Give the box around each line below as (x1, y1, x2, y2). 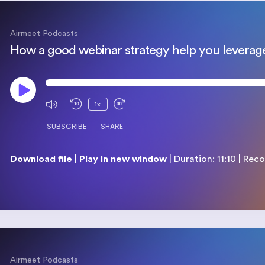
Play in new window (79, 154, 167, 164)
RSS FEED (25, 188, 62, 200)
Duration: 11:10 (173, 154, 236, 164)
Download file (9, 154, 72, 164)
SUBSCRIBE (46, 121, 86, 132)
